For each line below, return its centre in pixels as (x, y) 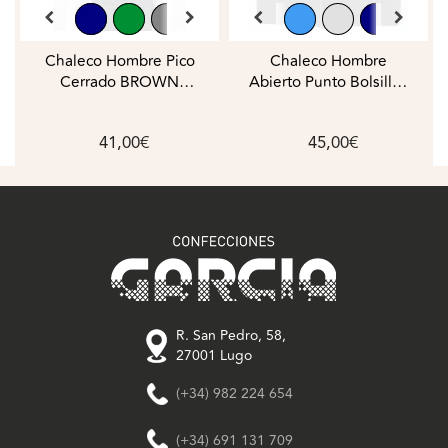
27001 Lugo (214, 355)
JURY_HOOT (119, 103)
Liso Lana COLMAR (328, 103)
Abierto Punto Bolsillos (328, 82)
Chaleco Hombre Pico (119, 61)
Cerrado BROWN (119, 82)
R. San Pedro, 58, (231, 335)
